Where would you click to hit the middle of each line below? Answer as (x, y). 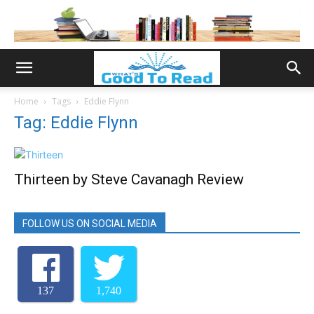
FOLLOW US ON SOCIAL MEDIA (90, 224)
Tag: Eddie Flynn (76, 123)
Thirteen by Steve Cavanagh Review (129, 179)
